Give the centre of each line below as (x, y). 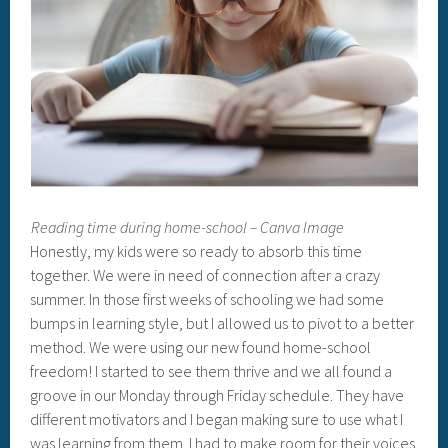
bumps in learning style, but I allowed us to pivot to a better (222, 323)
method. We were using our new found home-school (201, 347)
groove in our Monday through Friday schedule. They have (217, 395)
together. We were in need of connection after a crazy (205, 275)
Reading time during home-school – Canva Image (187, 227)
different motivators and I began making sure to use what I (217, 419)
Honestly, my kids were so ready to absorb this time (196, 251)
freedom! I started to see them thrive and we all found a (211, 371)
